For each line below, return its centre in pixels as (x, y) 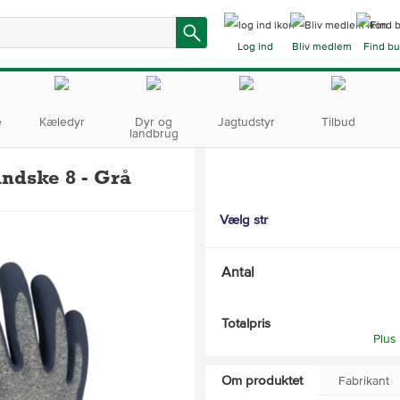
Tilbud (338, 122)
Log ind (255, 47)
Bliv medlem (321, 47)
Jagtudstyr (246, 122)
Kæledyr (62, 122)
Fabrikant (364, 381)
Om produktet (262, 380)
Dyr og (154, 122)
